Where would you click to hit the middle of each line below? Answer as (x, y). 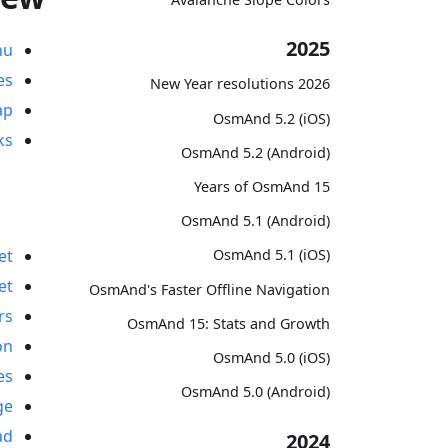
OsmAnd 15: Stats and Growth (228, 323)
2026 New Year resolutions (314, 84)
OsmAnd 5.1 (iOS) (271, 255)
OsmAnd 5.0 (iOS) (271, 357)
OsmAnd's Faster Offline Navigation (209, 289)
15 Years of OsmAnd (322, 186)
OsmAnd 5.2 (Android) (255, 152)
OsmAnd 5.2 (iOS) (271, 118)
